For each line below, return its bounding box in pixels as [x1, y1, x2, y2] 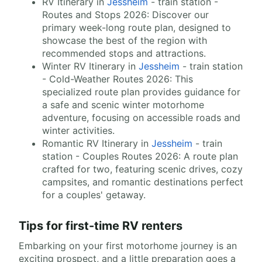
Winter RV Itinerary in [42, 60, 139, 73]
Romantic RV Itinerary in [42, 137, 151, 150]
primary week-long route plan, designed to [42, 22, 231, 34]
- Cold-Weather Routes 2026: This [42, 73, 193, 85]
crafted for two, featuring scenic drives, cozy [42, 163, 243, 175]
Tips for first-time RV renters [19, 219, 182, 233]
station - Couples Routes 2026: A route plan [42, 150, 238, 163]
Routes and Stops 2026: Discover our [42, 9, 209, 21]
